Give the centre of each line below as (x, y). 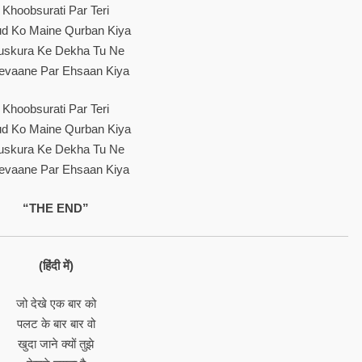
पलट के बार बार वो (56, 324)
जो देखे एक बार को (56, 303)
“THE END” (56, 208)
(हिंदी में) (56, 265)
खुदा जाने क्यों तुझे (56, 344)
